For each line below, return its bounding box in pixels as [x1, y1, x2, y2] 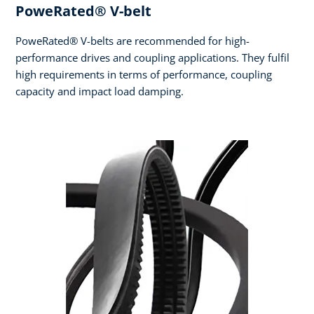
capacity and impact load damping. [15, 84, 184, 99]
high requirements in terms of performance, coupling [15, 67, 272, 82]
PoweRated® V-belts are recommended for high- [15, 34, 250, 48]
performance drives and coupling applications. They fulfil [15, 50, 289, 65]
